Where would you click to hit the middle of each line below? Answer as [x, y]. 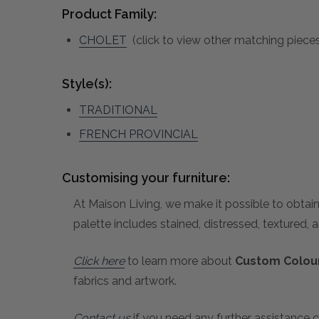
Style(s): [87, 84]
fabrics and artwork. [125, 281]
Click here [99, 261]
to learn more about [180, 261]
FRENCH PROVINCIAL [138, 135]
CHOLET [103, 41]
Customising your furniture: [146, 178]
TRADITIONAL [118, 110]
